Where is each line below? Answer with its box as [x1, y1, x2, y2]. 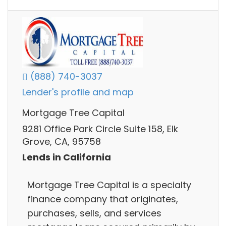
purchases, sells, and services [27, 206, 161, 219]
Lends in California [22, 151, 111, 164]
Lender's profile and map [22, 86, 134, 99]
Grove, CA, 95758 [22, 135, 101, 148]
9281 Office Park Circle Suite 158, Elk [22, 122, 178, 135]
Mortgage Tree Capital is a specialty [27, 178, 191, 191]
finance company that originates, [27, 192, 178, 205]
